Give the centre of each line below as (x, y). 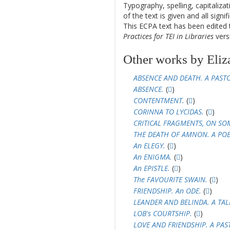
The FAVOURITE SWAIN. (170, 179)
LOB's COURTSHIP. (163, 213)
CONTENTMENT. (159, 100)
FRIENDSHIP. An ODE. (167, 191)
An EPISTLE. (152, 168)
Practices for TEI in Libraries (168, 36)
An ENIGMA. (153, 157)
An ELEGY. (149, 146)
